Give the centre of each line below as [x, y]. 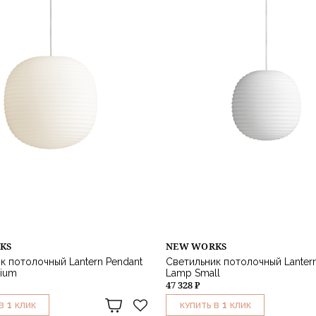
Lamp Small [193, 273]
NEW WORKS [196, 247]
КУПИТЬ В [199, 306]
